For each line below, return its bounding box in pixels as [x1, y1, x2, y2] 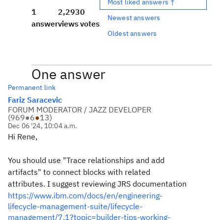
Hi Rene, [8, 132, 37, 141]
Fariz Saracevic [8, 95, 62, 105]
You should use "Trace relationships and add [8, 155, 165, 165]
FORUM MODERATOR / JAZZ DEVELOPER [8, 105, 151, 114]
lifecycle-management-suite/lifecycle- [8, 201, 142, 211]
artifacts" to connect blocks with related [8, 167, 150, 177]
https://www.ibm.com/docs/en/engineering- [8, 191, 163, 200]
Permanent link [8, 83, 56, 92]
